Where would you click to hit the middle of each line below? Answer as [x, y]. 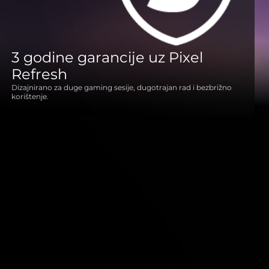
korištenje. [30, 96]
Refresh [39, 74]
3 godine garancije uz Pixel [107, 57]
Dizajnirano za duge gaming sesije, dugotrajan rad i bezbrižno [121, 87]
